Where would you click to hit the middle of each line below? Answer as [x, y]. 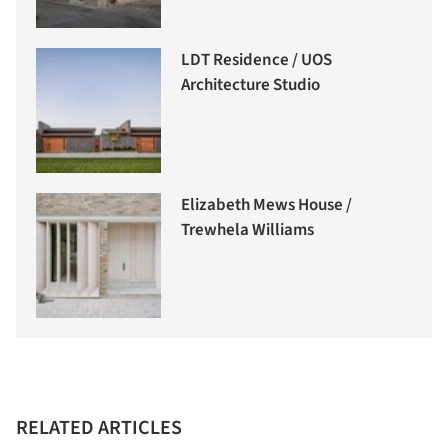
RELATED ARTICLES [99, 427]
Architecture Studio [250, 84]
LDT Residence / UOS [256, 59]
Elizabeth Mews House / [266, 204]
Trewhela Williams [247, 229]
